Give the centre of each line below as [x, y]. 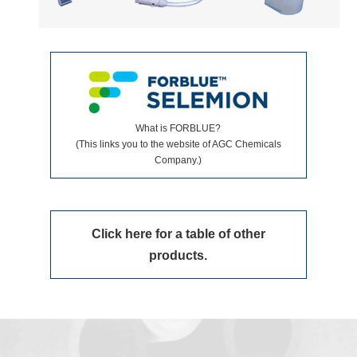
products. [178, 255]
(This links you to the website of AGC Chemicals [178, 144]
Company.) [178, 160]
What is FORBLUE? [178, 128]
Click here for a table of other [178, 233]
